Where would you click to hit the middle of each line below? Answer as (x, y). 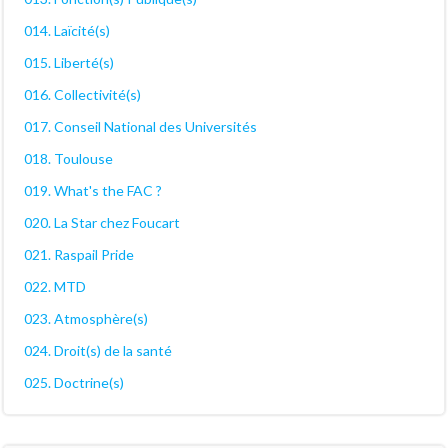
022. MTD (55, 287)
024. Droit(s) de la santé (98, 351)
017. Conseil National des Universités (140, 127)
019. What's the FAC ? (93, 191)
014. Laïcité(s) (67, 31)
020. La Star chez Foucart (102, 223)
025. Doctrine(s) (74, 383)
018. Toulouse (68, 159)
